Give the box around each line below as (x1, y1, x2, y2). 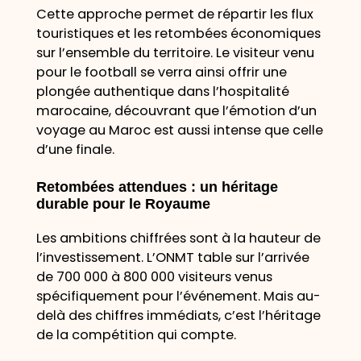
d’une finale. (35, 139, 114, 159)
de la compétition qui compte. (35, 326, 236, 345)
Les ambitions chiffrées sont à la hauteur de (35, 229, 321, 248)
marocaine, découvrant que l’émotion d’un (35, 101, 317, 120)
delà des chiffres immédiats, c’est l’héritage (35, 306, 321, 326)
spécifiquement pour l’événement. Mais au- (35, 287, 321, 306)
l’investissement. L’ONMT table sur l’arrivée (35, 248, 309, 268)
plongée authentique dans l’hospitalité (35, 81, 289, 101)
